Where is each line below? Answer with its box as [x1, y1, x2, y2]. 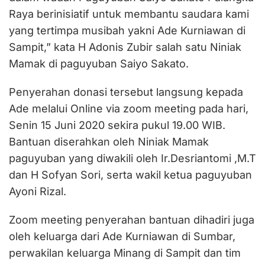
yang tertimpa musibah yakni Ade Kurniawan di [9, 24, 245, 37]
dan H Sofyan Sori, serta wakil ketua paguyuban [9, 169, 252, 182]
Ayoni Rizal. [9, 185, 66, 198]
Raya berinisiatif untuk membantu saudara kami [9, 8, 249, 21]
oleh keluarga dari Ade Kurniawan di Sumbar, [9, 230, 235, 243]
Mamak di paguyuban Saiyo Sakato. [9, 57, 189, 70]
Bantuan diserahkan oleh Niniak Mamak [9, 135, 209, 148]
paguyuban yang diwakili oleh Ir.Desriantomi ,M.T [9, 152, 256, 165]
